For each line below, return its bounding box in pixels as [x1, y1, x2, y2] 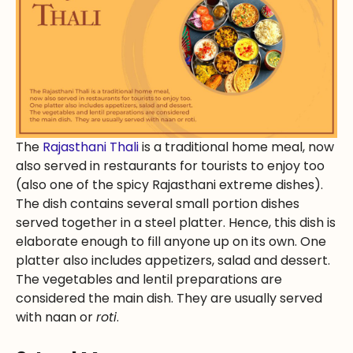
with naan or [16, 307, 96, 326]
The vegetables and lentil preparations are [16, 269, 282, 288]
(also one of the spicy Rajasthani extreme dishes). [16, 175, 323, 194]
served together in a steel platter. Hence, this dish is [16, 213, 336, 232]
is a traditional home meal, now [139, 137, 334, 156]
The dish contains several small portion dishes [16, 194, 299, 213]
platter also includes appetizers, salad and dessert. [16, 251, 330, 269]
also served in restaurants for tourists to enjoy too [16, 156, 325, 175]
